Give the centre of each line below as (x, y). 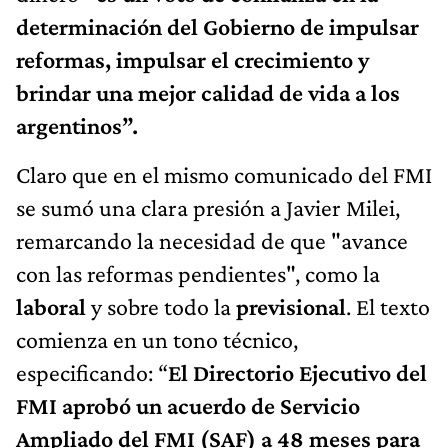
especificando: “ (92, 372)
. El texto (388, 306)
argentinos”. (77, 125)
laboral (53, 306)
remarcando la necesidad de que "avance (212, 240)
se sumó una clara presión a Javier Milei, (208, 207)
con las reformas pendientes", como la (198, 273)
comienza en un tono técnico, (157, 339)
